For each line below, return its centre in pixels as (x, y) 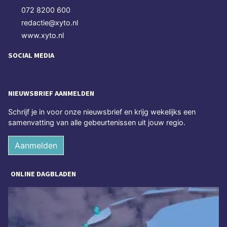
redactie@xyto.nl (50, 22)
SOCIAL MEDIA (31, 55)
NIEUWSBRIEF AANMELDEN (51, 93)
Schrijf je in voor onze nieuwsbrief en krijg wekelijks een (102, 112)
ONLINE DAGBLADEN (43, 174)
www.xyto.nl (43, 35)
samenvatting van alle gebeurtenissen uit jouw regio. (97, 123)
